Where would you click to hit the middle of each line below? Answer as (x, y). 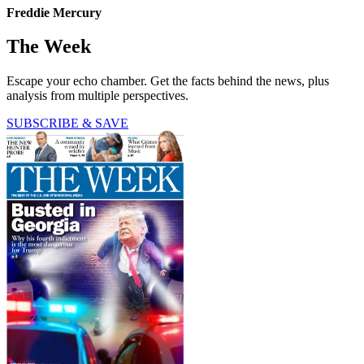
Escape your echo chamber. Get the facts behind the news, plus (168, 81)
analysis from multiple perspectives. (97, 96)
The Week (49, 47)
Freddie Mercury (54, 12)
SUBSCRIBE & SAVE (67, 123)
